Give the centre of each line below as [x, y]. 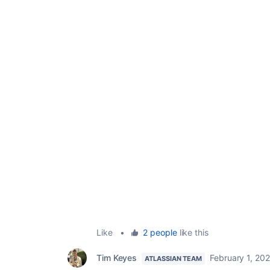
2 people [160, 232]
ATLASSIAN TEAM [174, 258]
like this [193, 232]
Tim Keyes [117, 257]
